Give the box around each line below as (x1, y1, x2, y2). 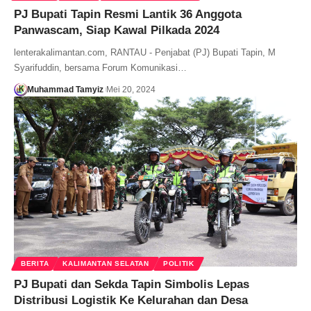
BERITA (21, 259, 49, 267)
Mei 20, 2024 (106, 84, 155, 94)
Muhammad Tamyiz (26, 84, 103, 94)
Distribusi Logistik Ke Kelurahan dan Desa (14, 293, 248, 307)
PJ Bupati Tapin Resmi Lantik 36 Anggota (14, 7, 242, 21)
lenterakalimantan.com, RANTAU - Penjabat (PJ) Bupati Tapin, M (14, 47, 276, 58)
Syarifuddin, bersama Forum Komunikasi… (14, 62, 187, 73)
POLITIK (162, 259, 194, 267)
